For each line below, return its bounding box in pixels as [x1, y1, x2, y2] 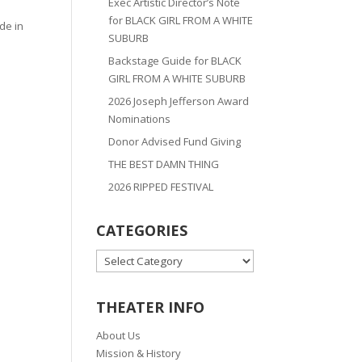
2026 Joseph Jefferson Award [108, 94, 250, 109]
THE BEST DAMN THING [108, 157, 220, 172]
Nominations [108, 112, 171, 127]
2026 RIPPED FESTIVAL [108, 179, 214, 195]
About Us [96, 328, 141, 343]
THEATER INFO [96, 297, 205, 318]
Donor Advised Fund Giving [108, 134, 242, 149]
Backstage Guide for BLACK [108, 53, 242, 69]
